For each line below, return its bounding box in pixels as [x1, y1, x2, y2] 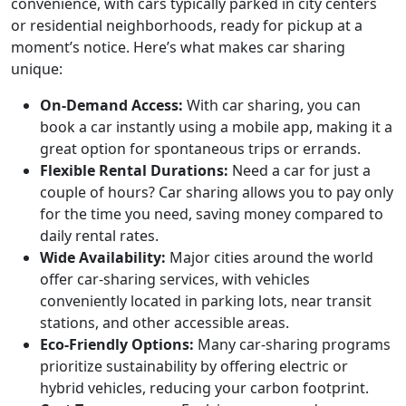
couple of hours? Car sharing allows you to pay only [40, 182, 393, 203]
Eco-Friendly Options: [40, 334, 194, 355]
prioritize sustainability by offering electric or [40, 356, 348, 377]
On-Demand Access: [40, 95, 183, 116]
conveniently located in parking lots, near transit [40, 291, 372, 312]
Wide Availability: [40, 247, 166, 268]
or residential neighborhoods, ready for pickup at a [11, 15, 362, 36]
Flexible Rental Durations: [40, 160, 228, 181]
